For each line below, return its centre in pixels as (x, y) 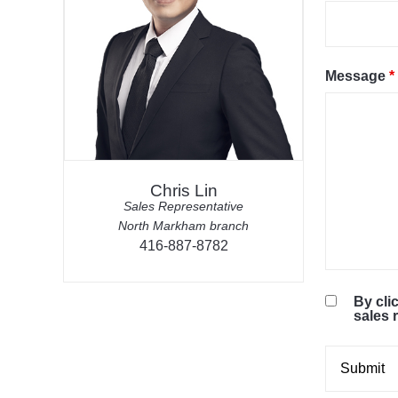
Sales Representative (184, 207)
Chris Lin (183, 190)
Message (358, 76)
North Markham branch (184, 226)
